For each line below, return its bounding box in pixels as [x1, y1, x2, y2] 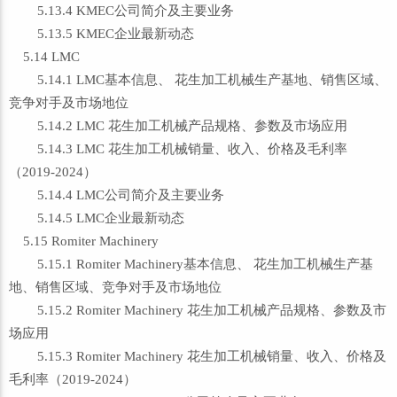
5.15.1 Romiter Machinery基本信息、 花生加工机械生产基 [9, 257, 373, 271]
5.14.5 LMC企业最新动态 [9, 211, 184, 225]
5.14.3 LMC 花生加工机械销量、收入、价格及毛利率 [9, 142, 347, 156]
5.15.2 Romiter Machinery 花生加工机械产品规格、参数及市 [9, 303, 386, 317]
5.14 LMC [9, 50, 80, 64]
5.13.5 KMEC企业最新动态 [9, 27, 194, 41]
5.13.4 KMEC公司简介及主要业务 [9, 4, 234, 18]
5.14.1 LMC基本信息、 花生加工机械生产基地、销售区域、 [9, 73, 387, 87]
